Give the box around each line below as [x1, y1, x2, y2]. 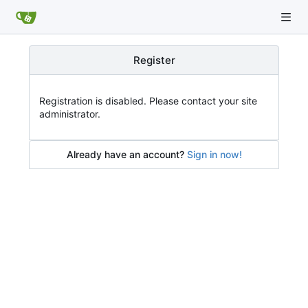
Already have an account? [66, 148, 184, 160]
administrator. [39, 108, 100, 120]
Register [133, 54, 175, 67]
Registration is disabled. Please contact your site [39, 95, 257, 107]
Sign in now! [186, 148, 242, 160]
